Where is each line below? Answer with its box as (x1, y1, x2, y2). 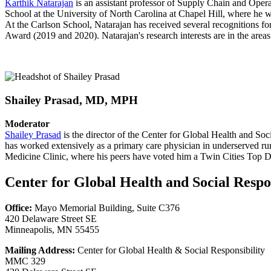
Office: (5, 202, 32, 213)
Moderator (5, 118, 50, 129)
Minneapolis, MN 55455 (5, 224, 99, 235)
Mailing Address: (5, 244, 75, 255)
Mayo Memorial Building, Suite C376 (32, 202, 180, 213)
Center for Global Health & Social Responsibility (75, 244, 265, 255)
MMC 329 (5, 255, 45, 266)
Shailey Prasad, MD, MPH (5, 94, 138, 107)
